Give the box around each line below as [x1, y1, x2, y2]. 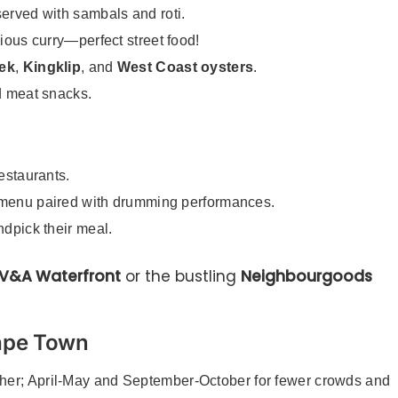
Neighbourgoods [241, 266, 372, 288]
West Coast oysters [116, 60, 254, 76]
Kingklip [22, 60, 82, 76]
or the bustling [121, 266, 241, 288]
